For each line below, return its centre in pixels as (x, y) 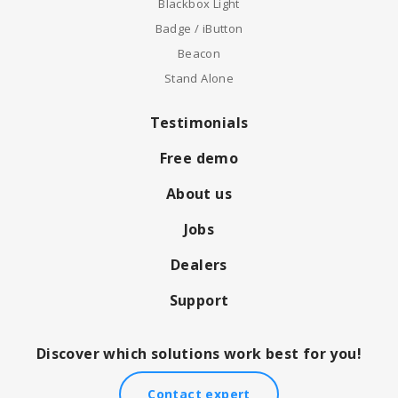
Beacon (199, 53)
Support (199, 300)
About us (199, 193)
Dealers (199, 264)
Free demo (199, 158)
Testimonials (199, 122)
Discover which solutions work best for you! (199, 353)
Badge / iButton (199, 28)
